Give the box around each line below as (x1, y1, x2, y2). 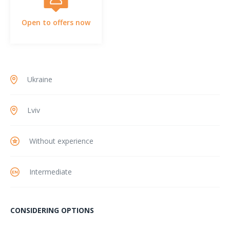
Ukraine (27, 74, 52, 84)
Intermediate (29, 167, 72, 177)
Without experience (29, 136, 93, 146)
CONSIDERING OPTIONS (10, 205, 94, 215)
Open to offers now (22, 17, 90, 27)
